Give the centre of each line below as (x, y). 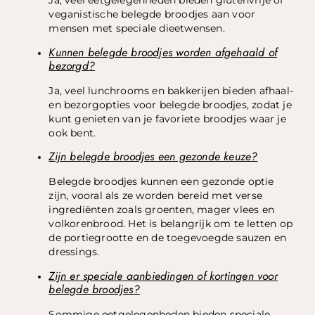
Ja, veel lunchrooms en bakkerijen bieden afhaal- (171, 90)
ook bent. (72, 133)
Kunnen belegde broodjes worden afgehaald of (163, 52)
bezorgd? (72, 65)
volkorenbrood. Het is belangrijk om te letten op (171, 224)
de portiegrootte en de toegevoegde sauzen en (168, 238)
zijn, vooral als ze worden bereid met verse (156, 196)
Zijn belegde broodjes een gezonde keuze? (153, 157)
